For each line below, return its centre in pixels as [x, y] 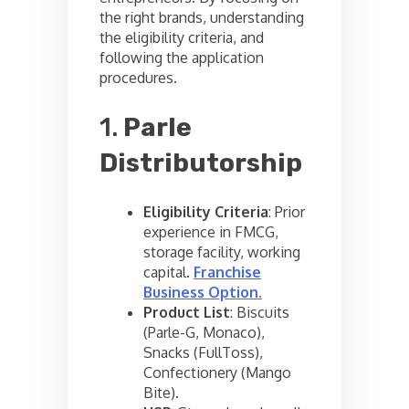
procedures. [138, 77]
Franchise [227, 272]
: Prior [287, 211]
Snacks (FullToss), [203, 352]
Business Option [201, 292]
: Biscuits [260, 312]
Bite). [161, 392]
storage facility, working [222, 252]
